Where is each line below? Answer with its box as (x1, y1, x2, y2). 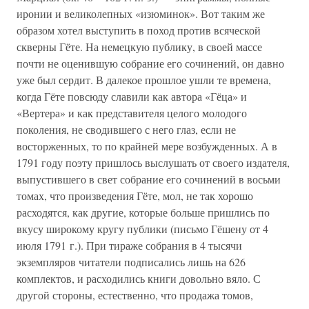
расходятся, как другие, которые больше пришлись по (17, 205, 270, 219)
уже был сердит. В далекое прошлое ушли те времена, (17, 72, 271, 87)
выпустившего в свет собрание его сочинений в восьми (17, 172, 281, 186)
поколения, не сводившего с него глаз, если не (17, 122, 236, 137)
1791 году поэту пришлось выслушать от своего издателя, (17, 155, 290, 170)
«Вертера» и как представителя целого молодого (17, 106, 247, 120)
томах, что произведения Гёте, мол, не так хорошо (17, 188, 253, 203)
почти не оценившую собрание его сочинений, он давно (17, 56, 284, 70)
